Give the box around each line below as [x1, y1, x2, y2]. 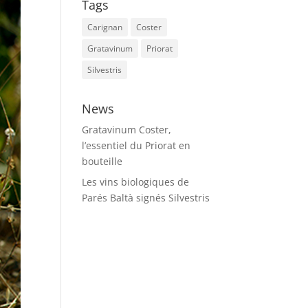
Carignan [87, 21, 123, 33]
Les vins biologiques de [82, 175, 190, 188]
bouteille [82, 155, 123, 168]
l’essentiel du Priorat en [82, 139, 191, 152]
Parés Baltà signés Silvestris [82, 191, 210, 204]
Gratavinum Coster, [82, 123, 172, 136]
